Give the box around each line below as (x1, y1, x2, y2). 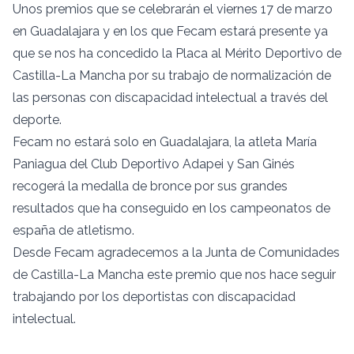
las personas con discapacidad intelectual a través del (13, 89, 328, 105)
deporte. (13, 111, 65, 127)
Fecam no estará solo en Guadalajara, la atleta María (13, 134, 317, 149)
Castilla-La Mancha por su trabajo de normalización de (13, 67, 331, 83)
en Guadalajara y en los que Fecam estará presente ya (13, 23, 328, 39)
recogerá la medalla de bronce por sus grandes (13, 178, 288, 194)
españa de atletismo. (13, 222, 137, 238)
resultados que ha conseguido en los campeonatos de (13, 200, 330, 216)
